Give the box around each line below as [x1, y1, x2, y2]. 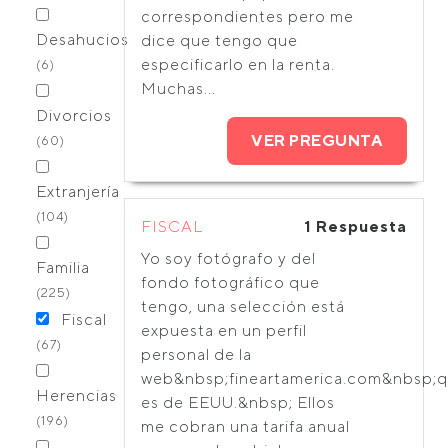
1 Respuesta [304, 217, 407, 236]
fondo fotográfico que [141, 273, 320, 292]
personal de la [141, 345, 252, 364]
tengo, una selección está [141, 297, 345, 316]
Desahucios [36, 30, 129, 49]
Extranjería [36, 182, 120, 201]
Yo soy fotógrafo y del [141, 249, 316, 268]
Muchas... [141, 79, 216, 98]
